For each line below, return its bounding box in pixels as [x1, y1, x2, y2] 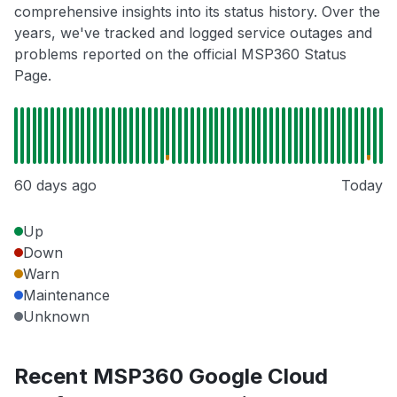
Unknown [23, 307, 90, 326]
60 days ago [14, 176, 97, 195]
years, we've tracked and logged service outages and [14, 24, 372, 43]
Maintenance [23, 286, 110, 305]
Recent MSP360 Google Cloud [14, 363, 328, 390]
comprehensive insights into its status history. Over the [14, 3, 380, 21]
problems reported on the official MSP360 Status [14, 45, 346, 64]
